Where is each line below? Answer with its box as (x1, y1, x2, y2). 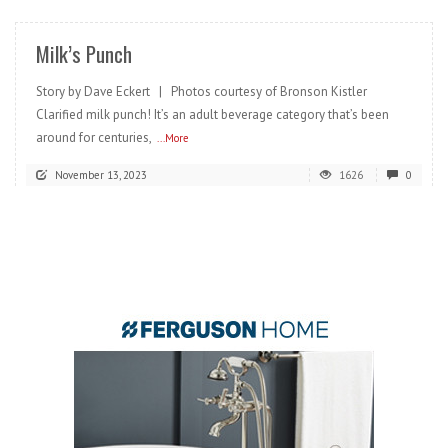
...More (157, 131, 189, 145)
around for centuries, (36, 129, 152, 146)
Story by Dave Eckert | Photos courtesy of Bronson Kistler (36, 83, 367, 100)
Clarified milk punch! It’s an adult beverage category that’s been (36, 106, 389, 123)
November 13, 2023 (55, 168, 147, 182)
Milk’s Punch (36, 38, 132, 69)
